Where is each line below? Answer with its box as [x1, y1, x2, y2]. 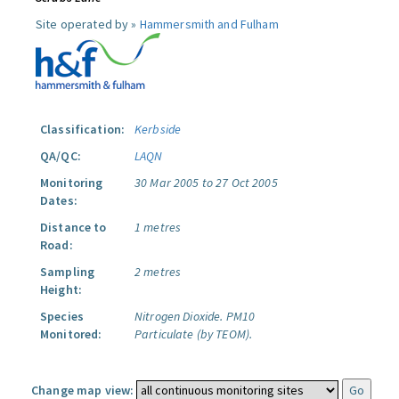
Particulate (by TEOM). [134, 326, 253, 342]
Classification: [40, 121, 126, 137]
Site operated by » [36, 16, 140, 32]
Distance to [40, 219, 107, 235]
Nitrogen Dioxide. [134, 308, 224, 324]
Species [40, 308, 84, 324]
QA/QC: [40, 148, 81, 164]
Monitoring [40, 175, 103, 191]
